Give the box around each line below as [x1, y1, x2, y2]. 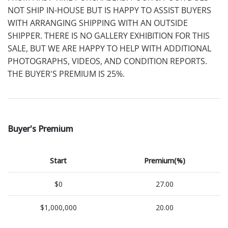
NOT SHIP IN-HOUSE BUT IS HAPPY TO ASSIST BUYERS [8, 4, 211, 16]
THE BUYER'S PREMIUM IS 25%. [8, 68, 125, 79]
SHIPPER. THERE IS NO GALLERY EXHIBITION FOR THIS [8, 30, 210, 41]
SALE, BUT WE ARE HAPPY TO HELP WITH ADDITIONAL [8, 42, 211, 54]
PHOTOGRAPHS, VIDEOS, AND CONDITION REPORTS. [8, 55, 207, 67]
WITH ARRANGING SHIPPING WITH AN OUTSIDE [8, 17, 188, 28]
